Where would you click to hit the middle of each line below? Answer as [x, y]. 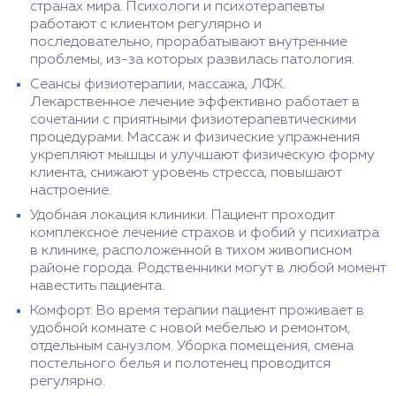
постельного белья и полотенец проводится [180, 365]
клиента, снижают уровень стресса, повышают [186, 174]
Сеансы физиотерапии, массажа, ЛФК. [158, 85]
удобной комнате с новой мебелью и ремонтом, [190, 329]
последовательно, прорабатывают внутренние [189, 43]
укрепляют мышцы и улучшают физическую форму [202, 156]
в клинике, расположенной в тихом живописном [191, 251]
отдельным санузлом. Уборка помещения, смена [192, 347]
